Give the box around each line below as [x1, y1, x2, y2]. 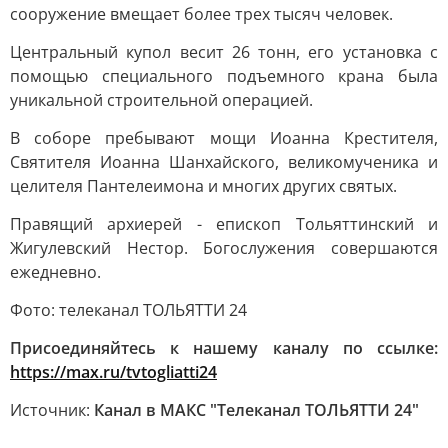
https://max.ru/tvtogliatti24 [10, 361, 217, 383]
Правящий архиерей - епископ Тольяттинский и [10, 213, 438, 235]
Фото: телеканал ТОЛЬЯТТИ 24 [10, 299, 247, 321]
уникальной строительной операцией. [10, 89, 313, 111]
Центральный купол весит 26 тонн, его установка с [10, 41, 438, 63]
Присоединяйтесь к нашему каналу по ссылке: [10, 337, 438, 359]
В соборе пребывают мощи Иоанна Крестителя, [10, 127, 438, 149]
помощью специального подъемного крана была [10, 65, 438, 87]
